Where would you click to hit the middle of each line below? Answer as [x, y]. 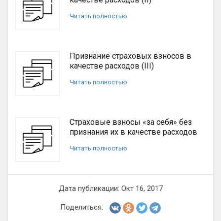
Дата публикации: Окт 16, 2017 [110, 188]
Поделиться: [82, 207]
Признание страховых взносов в [130, 56]
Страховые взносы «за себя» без [131, 122]
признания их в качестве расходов [133, 132]
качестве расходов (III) [112, 66]
